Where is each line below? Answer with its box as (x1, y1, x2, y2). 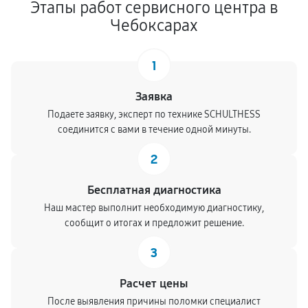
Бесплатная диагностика (87, 183, 221, 197)
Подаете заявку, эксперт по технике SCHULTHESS (47, 109, 261, 120)
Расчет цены (120, 276, 188, 291)
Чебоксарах (110, 16, 198, 35)
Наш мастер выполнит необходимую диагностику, (44, 202, 264, 214)
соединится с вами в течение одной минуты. (57, 124, 251, 135)
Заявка (135, 89, 173, 104)
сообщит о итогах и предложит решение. (64, 217, 244, 229)
